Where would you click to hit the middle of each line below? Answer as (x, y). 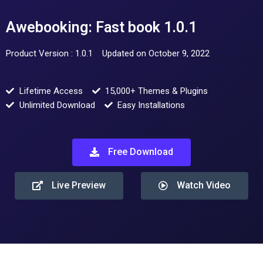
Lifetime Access (51, 91)
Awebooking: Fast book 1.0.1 (101, 27)
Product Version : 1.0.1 (49, 53)
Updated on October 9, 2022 (156, 53)
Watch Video (203, 185)
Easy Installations (151, 105)
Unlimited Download (57, 105)
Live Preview (78, 185)
